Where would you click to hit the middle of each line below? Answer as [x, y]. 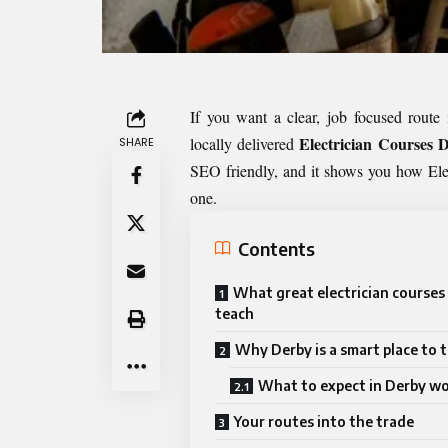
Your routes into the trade [324, 422]
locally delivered [242, 144]
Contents [276, 248]
